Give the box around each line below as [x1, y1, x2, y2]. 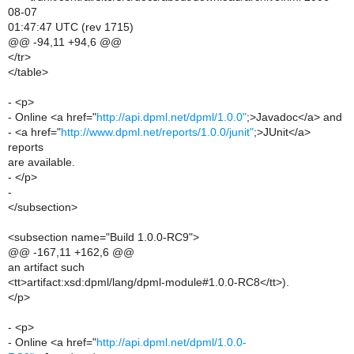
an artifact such [8, 261, 85, 273]
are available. [8, 156, 75, 168]
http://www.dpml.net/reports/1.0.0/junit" [61, 126, 254, 138]
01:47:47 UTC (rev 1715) [8, 21, 134, 33]
